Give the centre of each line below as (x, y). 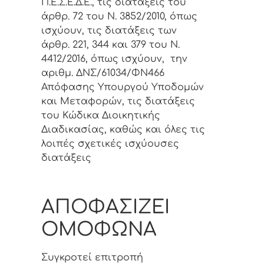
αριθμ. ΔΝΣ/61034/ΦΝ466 (103, 73)
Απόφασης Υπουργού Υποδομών (123, 87)
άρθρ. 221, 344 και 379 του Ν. (110, 44)
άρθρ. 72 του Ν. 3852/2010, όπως (119, 16)
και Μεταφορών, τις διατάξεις (118, 101)
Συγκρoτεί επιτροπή (92, 257)
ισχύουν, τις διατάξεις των (109, 30)
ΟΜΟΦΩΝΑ (99, 229)
